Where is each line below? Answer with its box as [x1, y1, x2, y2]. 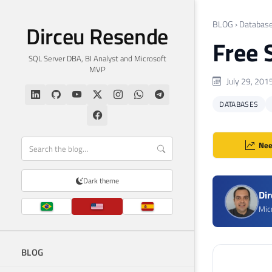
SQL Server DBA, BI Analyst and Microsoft [28, 52, 166, 64]
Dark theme [83, 175, 119, 186]
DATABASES [219, 98, 259, 110]
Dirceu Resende [26, 19, 168, 53]
